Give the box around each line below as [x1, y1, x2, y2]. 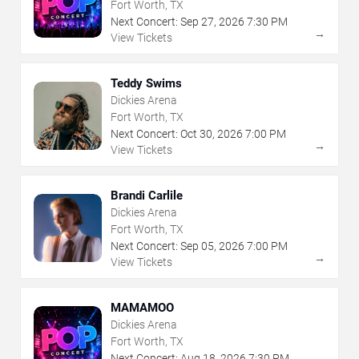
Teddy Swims [111, 75, 182, 91]
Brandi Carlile [111, 188, 183, 203]
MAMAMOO [111, 300, 174, 315]
